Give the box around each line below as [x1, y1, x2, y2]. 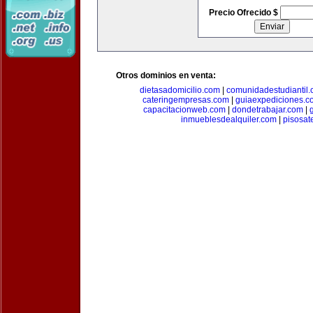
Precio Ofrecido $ [208, 8, 280, 17]
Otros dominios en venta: [116, 71, 216, 80]
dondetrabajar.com [232, 105, 303, 115]
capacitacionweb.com [143, 105, 226, 115]
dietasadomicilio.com [140, 85, 220, 95]
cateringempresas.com [142, 95, 229, 105]
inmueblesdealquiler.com [181, 115, 277, 124]
